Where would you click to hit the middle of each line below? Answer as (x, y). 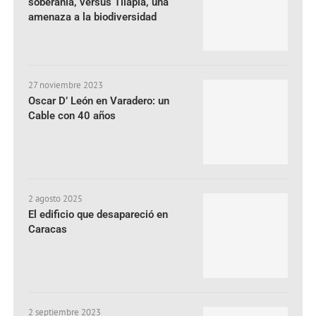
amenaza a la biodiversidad (93, 17)
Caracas (48, 229)
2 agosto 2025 (56, 198)
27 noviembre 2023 (66, 85)
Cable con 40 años (72, 115)
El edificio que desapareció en (98, 214)
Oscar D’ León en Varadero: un (99, 101)
